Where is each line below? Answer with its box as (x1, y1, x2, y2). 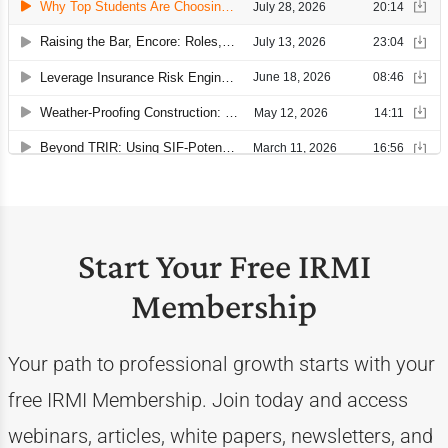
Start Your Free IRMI (77, 246, 371, 286)
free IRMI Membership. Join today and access (7, 388, 408, 412)
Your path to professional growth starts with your (7, 352, 435, 376)
